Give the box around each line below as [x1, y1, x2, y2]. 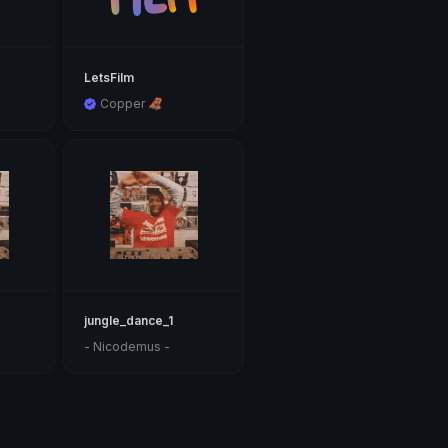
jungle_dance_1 [84, 313, 174, 329]
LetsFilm [84, 70, 135, 86]
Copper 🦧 [100, 96, 164, 112]
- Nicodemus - [84, 339, 171, 355]
